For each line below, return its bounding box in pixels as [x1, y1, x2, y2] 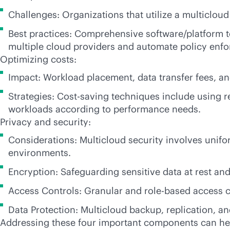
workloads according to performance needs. [8, 103, 203, 115]
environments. [8, 147, 73, 159]
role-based [144, 185, 190, 197]
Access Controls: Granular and [8, 185, 144, 197]
